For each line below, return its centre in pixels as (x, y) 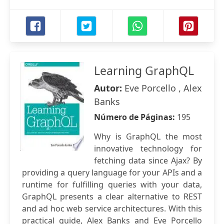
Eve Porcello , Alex (163, 88)
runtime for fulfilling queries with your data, (112, 184)
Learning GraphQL (144, 70)
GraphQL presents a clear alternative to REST (112, 196)
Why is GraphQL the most (148, 136)
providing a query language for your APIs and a (112, 172)
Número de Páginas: (135, 117)
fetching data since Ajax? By (148, 160)
